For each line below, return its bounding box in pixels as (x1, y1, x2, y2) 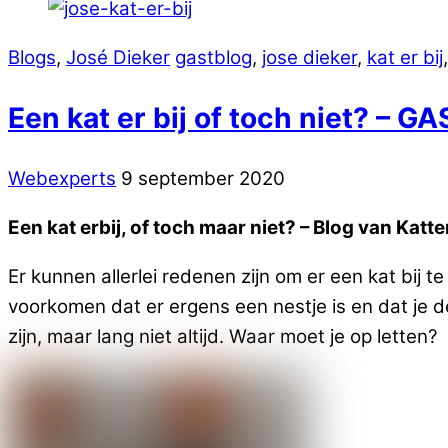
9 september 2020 (121, 167, 285, 191)
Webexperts (8, 167, 116, 191)
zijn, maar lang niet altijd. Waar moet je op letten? (8, 325, 438, 349)
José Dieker (66, 45, 170, 69)
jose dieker (262, 45, 357, 69)
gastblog (175, 45, 252, 69)
